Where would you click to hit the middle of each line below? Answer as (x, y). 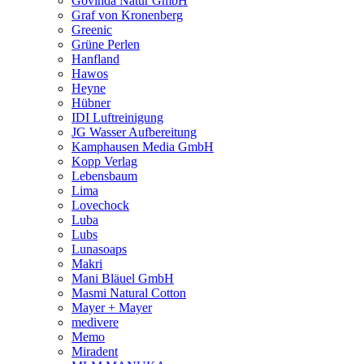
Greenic (92, 29)
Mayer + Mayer (112, 307)
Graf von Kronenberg (127, 15)
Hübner (91, 102)
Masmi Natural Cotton (129, 292)
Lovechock (100, 205)
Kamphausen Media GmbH (143, 146)
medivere (95, 322)
